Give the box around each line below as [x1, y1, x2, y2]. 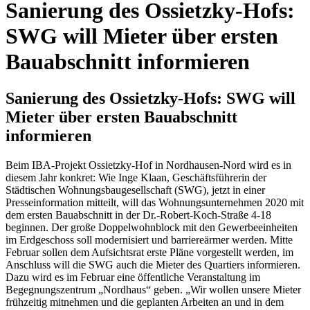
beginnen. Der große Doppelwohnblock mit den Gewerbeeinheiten [6, 221, 298, 234]
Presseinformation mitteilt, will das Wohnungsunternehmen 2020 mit [6, 197, 304, 209]
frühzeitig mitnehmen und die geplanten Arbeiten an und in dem [6, 296, 284, 309]
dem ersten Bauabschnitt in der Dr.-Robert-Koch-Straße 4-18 [6, 209, 271, 221]
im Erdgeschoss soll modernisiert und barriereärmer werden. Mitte [6, 234, 293, 246]
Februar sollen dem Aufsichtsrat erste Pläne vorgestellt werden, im [6, 246, 293, 259]
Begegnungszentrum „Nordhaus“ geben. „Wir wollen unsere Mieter [6, 284, 301, 296]
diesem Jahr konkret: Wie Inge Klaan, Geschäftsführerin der [6, 172, 266, 184]
